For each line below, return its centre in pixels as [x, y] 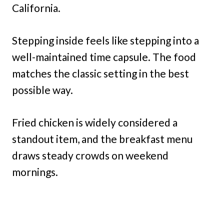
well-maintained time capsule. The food [104, 56]
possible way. [42, 89]
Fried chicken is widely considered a [95, 122]
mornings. [35, 171]
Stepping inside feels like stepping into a [105, 40]
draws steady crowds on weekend [90, 155]
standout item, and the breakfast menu [102, 138]
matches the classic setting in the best [100, 73]
